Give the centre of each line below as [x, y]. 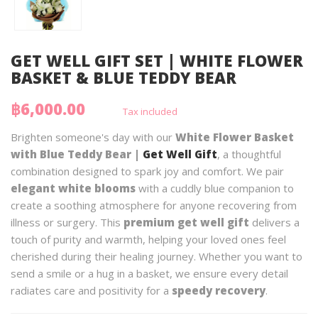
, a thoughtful [249, 154]
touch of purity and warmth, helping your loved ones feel [148, 239]
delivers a [274, 222]
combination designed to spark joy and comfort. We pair [147, 171]
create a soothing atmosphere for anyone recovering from [154, 205]
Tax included [150, 111]
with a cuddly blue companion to [215, 188]
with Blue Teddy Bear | [77, 154]
